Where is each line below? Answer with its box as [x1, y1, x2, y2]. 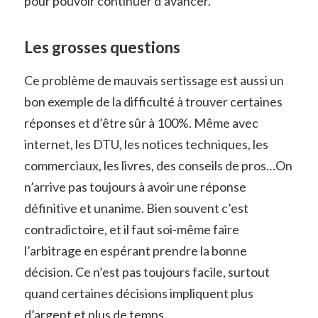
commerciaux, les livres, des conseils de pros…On [23, 157, 292, 173]
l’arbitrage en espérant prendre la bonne [23, 242, 247, 258]
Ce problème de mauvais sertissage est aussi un [23, 72, 284, 88]
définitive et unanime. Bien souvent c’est [23, 199, 248, 216]
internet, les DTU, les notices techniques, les [23, 136, 268, 152]
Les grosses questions [23, 37, 180, 57]
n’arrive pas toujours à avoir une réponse [23, 178, 246, 194]
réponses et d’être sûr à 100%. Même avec [23, 114, 258, 131]
